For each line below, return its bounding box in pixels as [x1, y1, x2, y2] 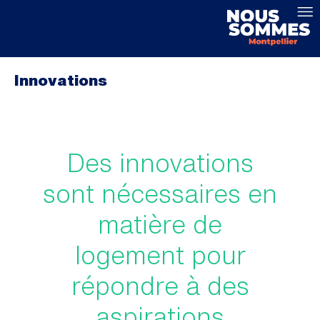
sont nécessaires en [43, 181, 277, 206]
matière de [98, 211, 222, 236]
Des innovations [66, 150, 254, 175]
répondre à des [71, 273, 249, 298]
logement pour [74, 242, 246, 267]
